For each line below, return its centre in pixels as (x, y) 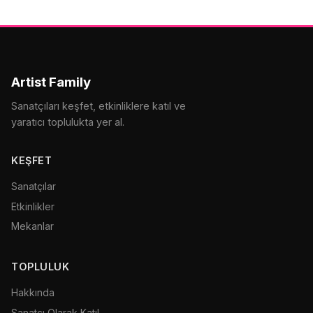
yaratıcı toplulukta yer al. (68, 122)
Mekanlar (32, 226)
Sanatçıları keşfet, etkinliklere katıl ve (99, 106)
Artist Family (51, 82)
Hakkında (33, 293)
